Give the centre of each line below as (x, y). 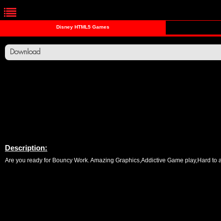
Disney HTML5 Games (83, 27)
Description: (26, 148)
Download (25, 52)
